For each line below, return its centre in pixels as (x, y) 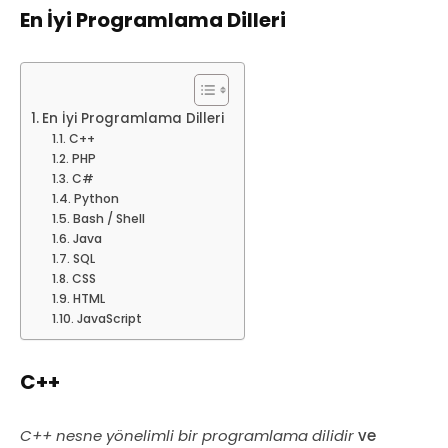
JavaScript (109, 319)
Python (96, 199)
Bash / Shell (108, 219)
